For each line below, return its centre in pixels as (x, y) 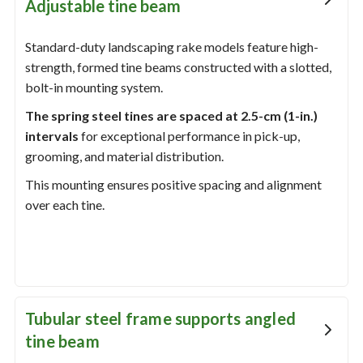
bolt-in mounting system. (94, 88)
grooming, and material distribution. (124, 156)
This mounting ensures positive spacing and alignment (173, 185)
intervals (51, 136)
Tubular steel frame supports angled (160, 319)
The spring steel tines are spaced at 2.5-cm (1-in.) (171, 116)
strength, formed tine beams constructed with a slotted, (178, 67)
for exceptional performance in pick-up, (189, 136)
